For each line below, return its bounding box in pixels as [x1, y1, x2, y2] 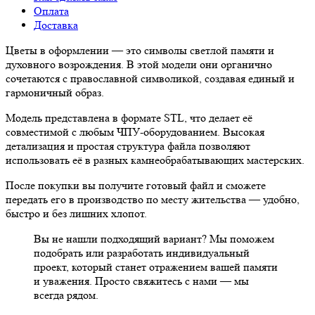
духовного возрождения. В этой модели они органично [6, 57, 272, 71]
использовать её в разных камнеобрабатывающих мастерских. [6, 153, 304, 167]
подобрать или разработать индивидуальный [34, 245, 250, 259]
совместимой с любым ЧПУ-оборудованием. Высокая [6, 124, 264, 139]
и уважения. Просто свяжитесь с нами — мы [34, 274, 249, 288]
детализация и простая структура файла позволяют [6, 139, 250, 153]
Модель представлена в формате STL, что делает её [6, 110, 252, 124]
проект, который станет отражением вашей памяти [34, 259, 278, 274]
